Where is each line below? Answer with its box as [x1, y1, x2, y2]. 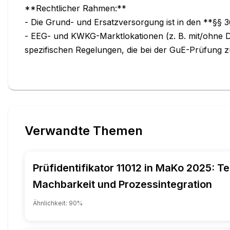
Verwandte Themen [25, 123, 143, 138]
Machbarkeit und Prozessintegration [33, 178, 212, 190]
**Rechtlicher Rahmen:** [25, 3, 126, 13]
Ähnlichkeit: [33, 199, 69, 207]
